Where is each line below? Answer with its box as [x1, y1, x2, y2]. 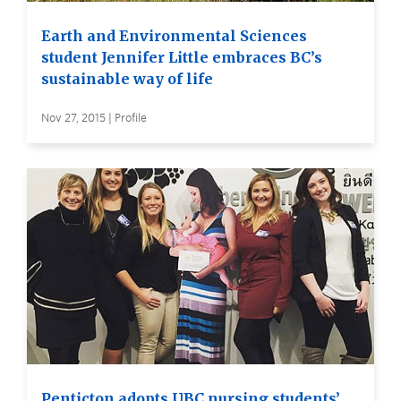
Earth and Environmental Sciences [41, 27, 307, 46]
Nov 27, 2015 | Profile [41, 111, 147, 125]
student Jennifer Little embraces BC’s [41, 48, 322, 67]
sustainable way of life [41, 70, 213, 89]
